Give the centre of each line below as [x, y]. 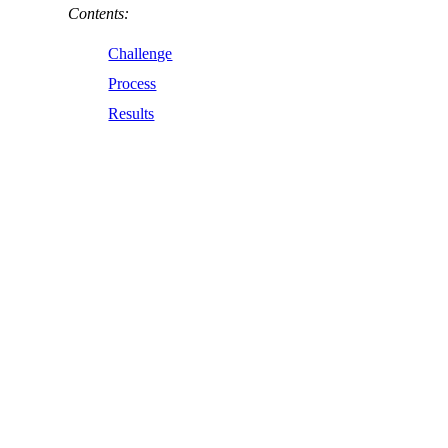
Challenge [140, 53]
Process [132, 83]
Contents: [99, 13]
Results [131, 113]
